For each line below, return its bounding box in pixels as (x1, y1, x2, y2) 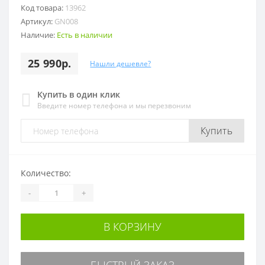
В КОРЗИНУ (104, 219, 161, 234)
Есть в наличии (57, 30, 112, 40)
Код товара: (21, 2, 65, 13)
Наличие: (21, 30, 57, 40)
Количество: (21, 167, 71, 179)
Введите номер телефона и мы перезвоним (37, 101, 191, 111)
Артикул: (21, 16, 54, 27)
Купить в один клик (37, 89, 120, 100)
